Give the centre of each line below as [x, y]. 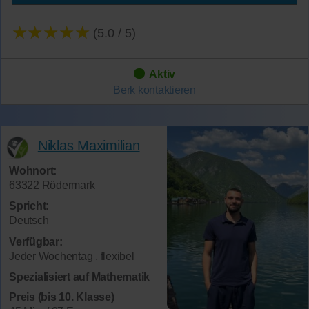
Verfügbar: [36, 241]
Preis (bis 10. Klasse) [62, 297]
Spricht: [29, 206]
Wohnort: [33, 170]
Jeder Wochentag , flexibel [72, 256]
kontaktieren [167, 90]
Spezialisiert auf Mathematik [79, 277]
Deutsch [29, 221]
